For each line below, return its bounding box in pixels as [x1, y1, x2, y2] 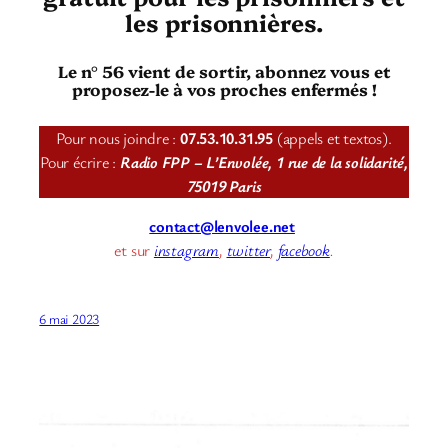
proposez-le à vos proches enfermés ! [71, 78, 377, 101]
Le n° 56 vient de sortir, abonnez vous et [57, 60, 391, 83]
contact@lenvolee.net [149, 214, 295, 237]
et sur [114, 238, 151, 261]
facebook [277, 238, 330, 261]
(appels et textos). [276, 126, 392, 149]
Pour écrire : [40, 150, 121, 173]
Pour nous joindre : [56, 126, 177, 149]
